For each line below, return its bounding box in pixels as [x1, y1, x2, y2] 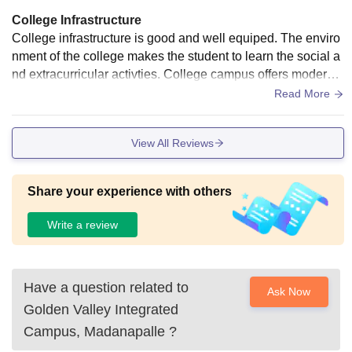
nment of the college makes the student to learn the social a [12, 49, 340, 64]
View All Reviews [131, 136, 214, 149]
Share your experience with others [27, 185, 232, 199]
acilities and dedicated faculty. [12, 86, 178, 100]
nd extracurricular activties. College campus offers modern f [12, 68, 340, 82]
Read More [274, 87, 333, 101]
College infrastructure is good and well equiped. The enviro [12, 31, 340, 46]
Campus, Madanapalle [24, 324, 165, 340]
